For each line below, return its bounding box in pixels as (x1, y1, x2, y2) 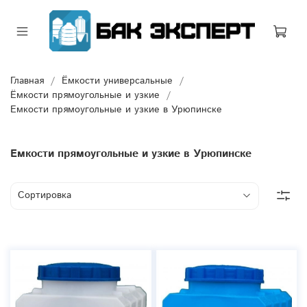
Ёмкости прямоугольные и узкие (10, 88, 160, 102)
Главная (10, 73, 44, 88)
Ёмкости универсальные (62, 73, 173, 88)
